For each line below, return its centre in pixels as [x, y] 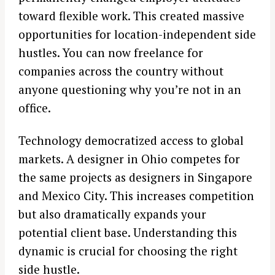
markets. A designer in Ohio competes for [129, 158]
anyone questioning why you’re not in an [130, 90]
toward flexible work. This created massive [131, 16]
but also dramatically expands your [112, 214]
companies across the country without [121, 71]
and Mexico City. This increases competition [136, 195]
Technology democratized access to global [131, 140]
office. [35, 108]
